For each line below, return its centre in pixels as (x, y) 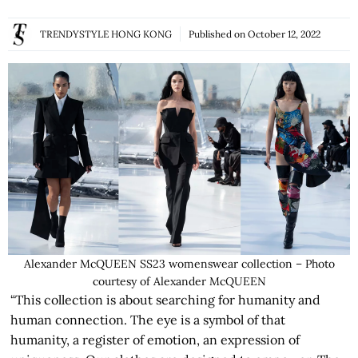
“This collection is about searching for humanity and (166, 300)
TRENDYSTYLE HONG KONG (106, 34)
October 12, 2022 (284, 34)
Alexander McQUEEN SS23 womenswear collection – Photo (179, 264)
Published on (218, 34)
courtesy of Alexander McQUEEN (179, 282)
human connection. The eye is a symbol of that (148, 320)
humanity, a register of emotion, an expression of (155, 340)
